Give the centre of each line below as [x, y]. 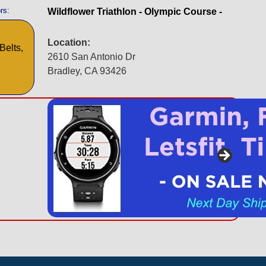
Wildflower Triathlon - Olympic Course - [135, 12]
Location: [69, 42]
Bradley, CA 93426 [87, 71]
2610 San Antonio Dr [92, 57]
